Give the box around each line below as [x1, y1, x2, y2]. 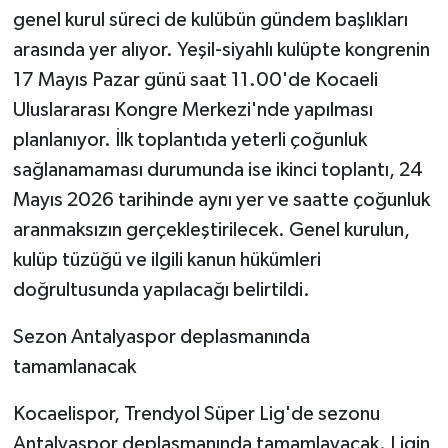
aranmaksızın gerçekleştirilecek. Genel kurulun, [12, 220, 410, 241]
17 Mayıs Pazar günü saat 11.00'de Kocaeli [12, 70, 378, 91]
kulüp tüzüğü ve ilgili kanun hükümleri [12, 250, 321, 271]
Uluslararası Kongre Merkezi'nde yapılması [12, 100, 373, 121]
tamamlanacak [12, 357, 136, 378]
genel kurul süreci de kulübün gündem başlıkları [12, 10, 408, 31]
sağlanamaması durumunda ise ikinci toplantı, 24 [12, 160, 423, 181]
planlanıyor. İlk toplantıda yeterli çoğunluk [12, 130, 367, 151]
